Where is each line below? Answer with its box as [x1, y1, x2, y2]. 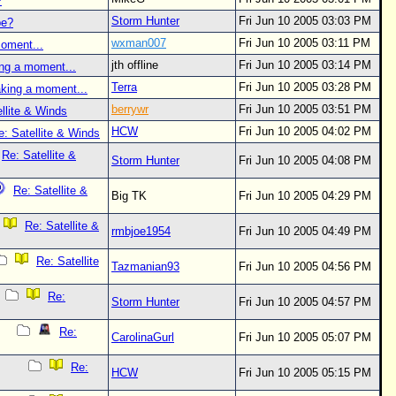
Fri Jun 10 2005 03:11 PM [239, 36, 370, 49]
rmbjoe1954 [111, 225, 171, 238]
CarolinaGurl [111, 331, 174, 344]
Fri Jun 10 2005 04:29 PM [239, 189, 371, 202]
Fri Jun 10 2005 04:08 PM [239, 154, 371, 167]
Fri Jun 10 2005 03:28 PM [239, 80, 371, 94]
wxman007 [111, 36, 166, 49]
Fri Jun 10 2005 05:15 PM [239, 366, 371, 379]
